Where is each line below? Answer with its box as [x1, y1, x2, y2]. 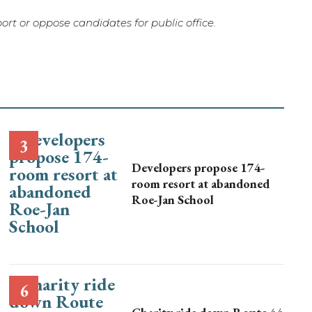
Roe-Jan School [132, 191, 214, 208]
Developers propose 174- [132, 159, 266, 175]
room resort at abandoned [132, 175, 270, 192]
